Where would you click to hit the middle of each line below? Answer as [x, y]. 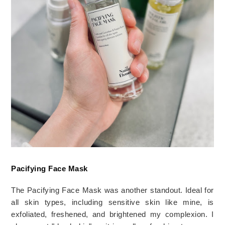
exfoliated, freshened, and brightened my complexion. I [113, 214]
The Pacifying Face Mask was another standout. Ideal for [113, 190]
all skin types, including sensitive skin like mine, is [113, 202]
